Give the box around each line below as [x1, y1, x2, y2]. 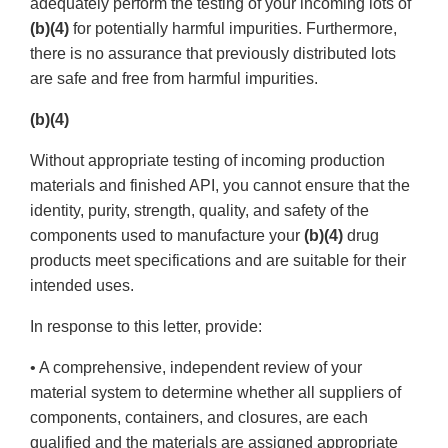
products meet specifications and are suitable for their [30, 252, 406, 270]
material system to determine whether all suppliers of [30, 384, 401, 402]
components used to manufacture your [30, 227, 304, 245]
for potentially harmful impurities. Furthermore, [69, 20, 397, 38]
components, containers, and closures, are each [30, 409, 368, 427]
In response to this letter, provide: [30, 318, 262, 336]
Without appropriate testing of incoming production [30, 152, 385, 170]
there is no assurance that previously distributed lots [30, 45, 396, 63]
